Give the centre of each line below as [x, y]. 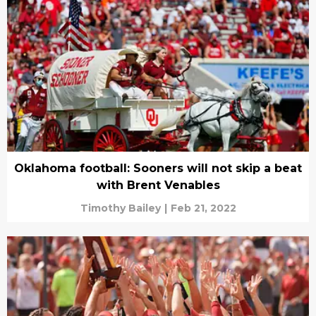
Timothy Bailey [120, 208]
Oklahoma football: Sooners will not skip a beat [158, 168]
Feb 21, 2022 [203, 208]
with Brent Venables [158, 185]
